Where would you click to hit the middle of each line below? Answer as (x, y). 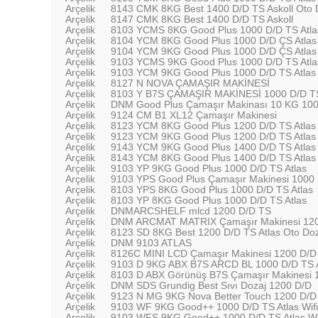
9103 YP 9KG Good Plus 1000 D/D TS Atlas (209, 168)
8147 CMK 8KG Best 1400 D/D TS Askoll (202, 19)
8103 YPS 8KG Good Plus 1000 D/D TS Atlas (212, 190)
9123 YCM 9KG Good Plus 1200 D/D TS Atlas (213, 136)
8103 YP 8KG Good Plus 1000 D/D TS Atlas (209, 200)
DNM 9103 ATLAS (151, 243)
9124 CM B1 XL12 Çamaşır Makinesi (194, 115)
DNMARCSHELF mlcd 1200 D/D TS (191, 211)
